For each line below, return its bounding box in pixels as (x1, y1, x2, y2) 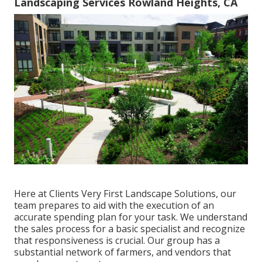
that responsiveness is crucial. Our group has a (14, 233, 220, 247)
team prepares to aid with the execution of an (14, 198, 214, 212)
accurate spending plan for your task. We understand (14, 210, 247, 223)
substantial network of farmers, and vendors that (14, 245, 231, 258)
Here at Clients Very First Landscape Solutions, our (14, 187, 236, 200)
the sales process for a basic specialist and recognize (14, 222, 245, 235)
